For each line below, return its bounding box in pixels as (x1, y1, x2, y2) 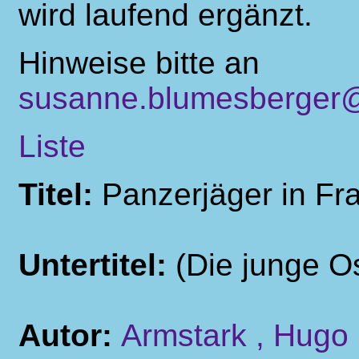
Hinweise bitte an (18, 46, 260, 80)
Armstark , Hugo (121, 318, 349, 353)
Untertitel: (18, 248, 175, 282)
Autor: (18, 318, 121, 353)
